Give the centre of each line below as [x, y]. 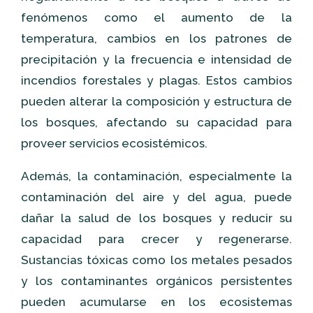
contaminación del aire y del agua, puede [156, 197]
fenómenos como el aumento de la [156, 17]
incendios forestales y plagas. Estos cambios [156, 80]
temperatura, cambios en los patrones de [156, 38]
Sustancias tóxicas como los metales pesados [156, 260]
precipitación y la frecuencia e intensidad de [156, 59]
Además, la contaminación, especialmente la [156, 176]
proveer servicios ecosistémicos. [114, 143]
